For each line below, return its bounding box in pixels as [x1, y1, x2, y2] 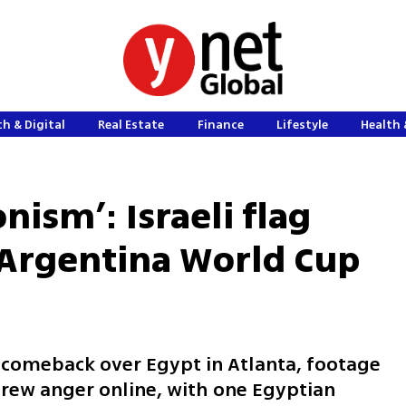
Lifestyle [276, 116, 329, 133]
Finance [197, 116, 244, 133]
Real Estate [98, 116, 165, 133]
